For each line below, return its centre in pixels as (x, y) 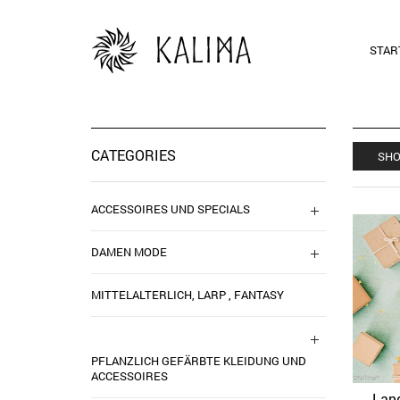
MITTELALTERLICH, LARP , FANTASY (187, 295)
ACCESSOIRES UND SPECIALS (171, 209)
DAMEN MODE (129, 252)
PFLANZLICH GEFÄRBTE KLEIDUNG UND (199, 361)
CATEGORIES (133, 155)
